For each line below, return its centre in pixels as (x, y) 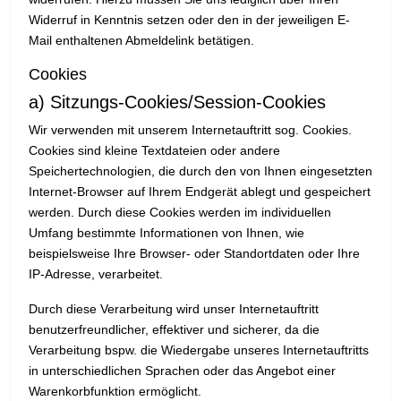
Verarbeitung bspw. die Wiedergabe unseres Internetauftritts (199, 350)
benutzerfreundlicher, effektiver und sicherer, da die (174, 330)
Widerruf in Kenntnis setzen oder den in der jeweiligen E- (189, 20)
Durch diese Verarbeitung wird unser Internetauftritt (174, 309)
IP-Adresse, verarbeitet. (96, 274)
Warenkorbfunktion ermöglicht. (115, 392)
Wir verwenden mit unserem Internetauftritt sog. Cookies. (190, 130)
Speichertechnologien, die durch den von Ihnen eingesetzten (200, 171)
